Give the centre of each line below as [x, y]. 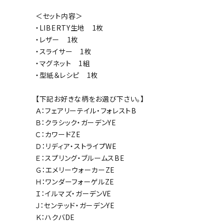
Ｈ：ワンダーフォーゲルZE [75, 181]
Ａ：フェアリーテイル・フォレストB [86, 110]
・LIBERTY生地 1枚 [70, 27]
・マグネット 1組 [63, 63]
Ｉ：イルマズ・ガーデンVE [74, 193]
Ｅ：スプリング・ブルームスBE [80, 158]
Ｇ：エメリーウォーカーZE [75, 169]
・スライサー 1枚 [64, 51]
